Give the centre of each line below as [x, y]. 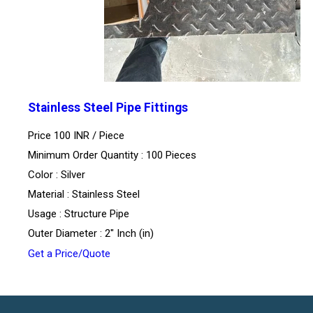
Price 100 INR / [64, 136]
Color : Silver [57, 175]
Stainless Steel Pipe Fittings [108, 107]
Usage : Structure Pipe [79, 214]
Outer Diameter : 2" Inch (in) [91, 234]
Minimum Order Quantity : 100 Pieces [112, 155]
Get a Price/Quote [69, 254]
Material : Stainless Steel [84, 195]
